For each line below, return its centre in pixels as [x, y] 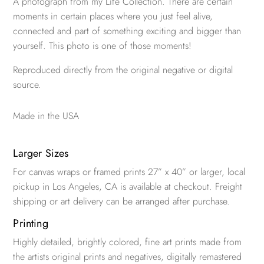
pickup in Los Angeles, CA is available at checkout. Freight [128, 187]
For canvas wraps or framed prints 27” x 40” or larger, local [129, 172]
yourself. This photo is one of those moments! [103, 46]
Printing [31, 224]
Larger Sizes [41, 154]
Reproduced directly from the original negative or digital [123, 70]
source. [27, 85]
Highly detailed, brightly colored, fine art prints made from [128, 242]
